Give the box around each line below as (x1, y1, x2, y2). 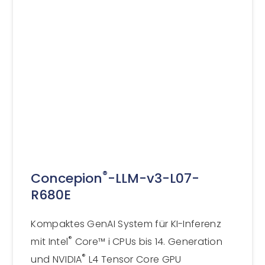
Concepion (31, 169, 103, 188)
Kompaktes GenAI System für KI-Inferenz (31, 216, 221, 231)
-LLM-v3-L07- (108, 169, 200, 188)
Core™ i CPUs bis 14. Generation (72, 234, 223, 248)
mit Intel (31, 234, 69, 248)
